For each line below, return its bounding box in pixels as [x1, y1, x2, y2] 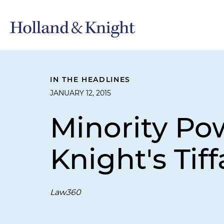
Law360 [50, 187, 81, 197]
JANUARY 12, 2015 [50, 88, 111, 97]
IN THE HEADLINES [50, 75, 131, 84]
